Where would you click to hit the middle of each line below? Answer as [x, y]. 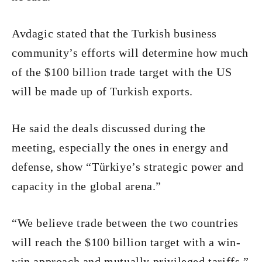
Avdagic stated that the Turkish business [115, 33]
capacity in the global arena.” [87, 186]
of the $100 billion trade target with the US [122, 72]
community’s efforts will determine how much [130, 53]
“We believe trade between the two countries [125, 223]
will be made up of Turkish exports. [103, 91]
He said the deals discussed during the [109, 128]
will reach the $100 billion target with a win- [126, 242]
